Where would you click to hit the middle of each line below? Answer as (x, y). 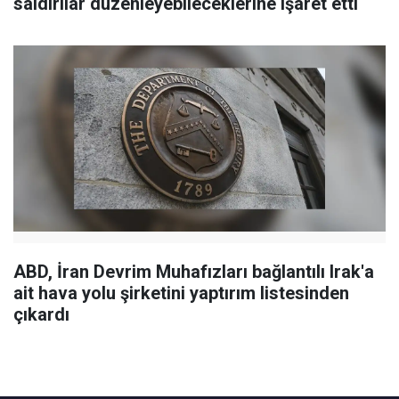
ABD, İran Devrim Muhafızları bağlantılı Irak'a (194, 271)
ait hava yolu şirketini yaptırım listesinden (181, 293)
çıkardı (41, 314)
